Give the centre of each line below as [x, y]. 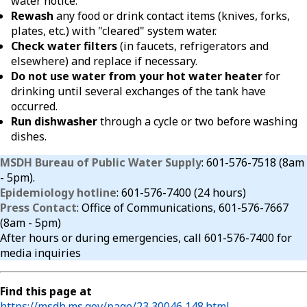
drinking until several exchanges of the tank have [138, 91]
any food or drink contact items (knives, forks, [172, 15]
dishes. [29, 136]
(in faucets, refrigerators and [193, 46]
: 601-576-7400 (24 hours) [181, 192]
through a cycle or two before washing [197, 121]
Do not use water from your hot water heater [137, 76]
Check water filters [64, 46]
